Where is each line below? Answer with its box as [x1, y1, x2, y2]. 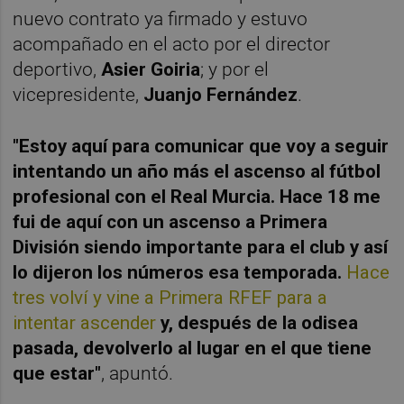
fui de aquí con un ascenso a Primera [13, 210, 328, 233]
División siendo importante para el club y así [13, 235, 389, 258]
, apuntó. [101, 362, 174, 384]
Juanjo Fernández [143, 83, 298, 106]
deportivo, [13, 58, 102, 80]
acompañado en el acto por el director [13, 32, 331, 55]
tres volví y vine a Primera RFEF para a [13, 286, 328, 308]
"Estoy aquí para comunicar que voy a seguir [13, 134, 390, 157]
